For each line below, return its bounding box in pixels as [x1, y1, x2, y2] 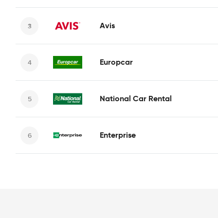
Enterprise [100, 130, 136, 140]
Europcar [100, 57, 133, 67]
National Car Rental [100, 93, 172, 104]
